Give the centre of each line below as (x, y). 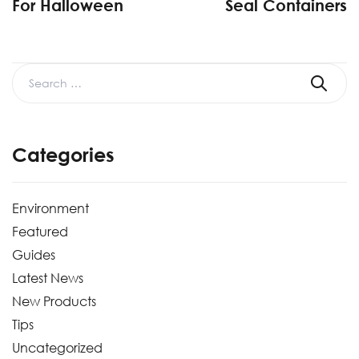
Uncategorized (57, 347)
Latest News (48, 278)
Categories (63, 154)
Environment (50, 208)
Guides (34, 254)
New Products (54, 301)
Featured (40, 231)
